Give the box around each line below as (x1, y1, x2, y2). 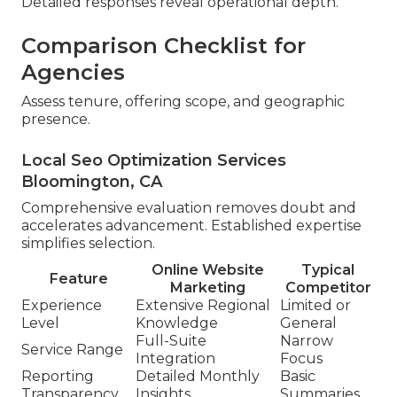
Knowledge (136, 315, 218, 332)
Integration (136, 350, 215, 368)
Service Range (21, 341, 123, 359)
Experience (21, 297, 102, 315)
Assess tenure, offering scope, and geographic (21, 93, 345, 111)
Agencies (21, 59, 125, 86)
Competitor (284, 279, 371, 297)
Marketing (170, 279, 245, 297)
